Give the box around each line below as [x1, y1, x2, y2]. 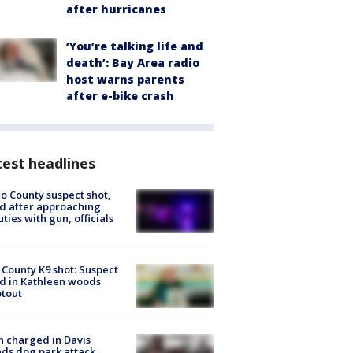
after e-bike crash [66, 87, 174, 103]
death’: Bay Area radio [66, 54, 199, 70]
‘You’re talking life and [66, 38, 203, 54]
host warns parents [66, 71, 184, 87]
